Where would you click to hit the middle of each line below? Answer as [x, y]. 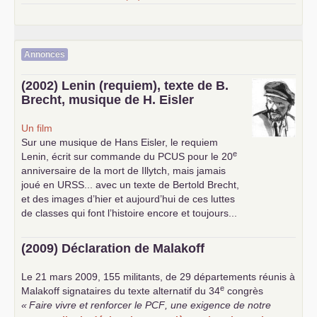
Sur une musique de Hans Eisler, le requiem [120, 142]
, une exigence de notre [218, 305]
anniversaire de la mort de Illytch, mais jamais [123, 171]
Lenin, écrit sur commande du [90, 156]
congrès [244, 291]
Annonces [45, 54]
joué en [39, 185]
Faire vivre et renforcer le [87, 305]
